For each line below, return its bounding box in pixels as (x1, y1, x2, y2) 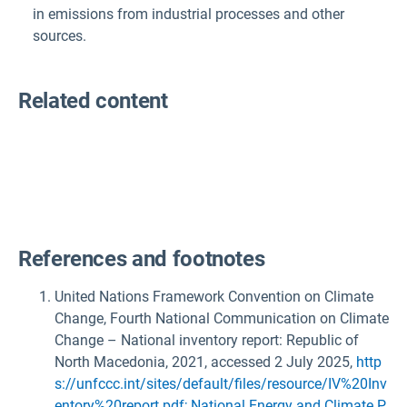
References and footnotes (18, 246, 265, 273)
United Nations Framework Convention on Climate (55, 288, 373, 306)
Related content (18, 88, 168, 114)
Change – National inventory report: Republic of (55, 332, 359, 350)
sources (33, 26, 83, 45)
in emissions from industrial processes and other (33, 5, 344, 23)
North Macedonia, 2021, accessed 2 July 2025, (55, 353, 356, 372)
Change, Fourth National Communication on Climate (55, 310, 389, 328)
